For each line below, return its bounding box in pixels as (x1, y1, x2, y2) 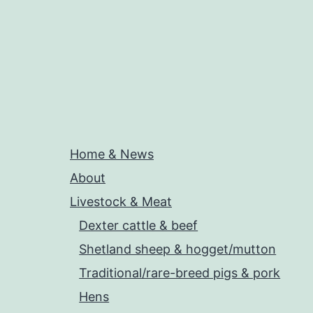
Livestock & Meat (70, 194, 172, 210)
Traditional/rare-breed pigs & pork (79, 265, 281, 281)
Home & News (70, 147, 154, 162)
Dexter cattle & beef (79, 218, 198, 233)
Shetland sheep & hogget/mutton (79, 242, 277, 257)
